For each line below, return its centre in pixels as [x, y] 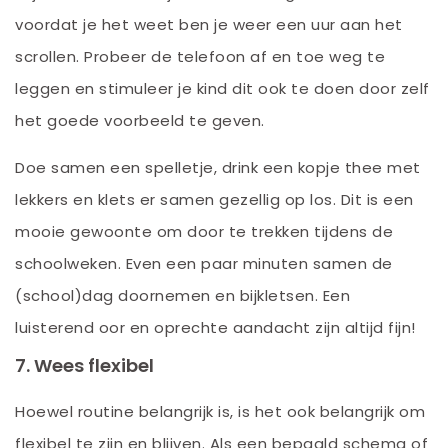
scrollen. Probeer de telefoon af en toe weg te [200, 56]
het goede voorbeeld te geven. [140, 120]
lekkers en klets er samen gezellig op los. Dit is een [214, 199]
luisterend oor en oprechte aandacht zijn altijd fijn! [215, 327]
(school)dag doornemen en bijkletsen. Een [182, 295]
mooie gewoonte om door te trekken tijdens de [204, 231]
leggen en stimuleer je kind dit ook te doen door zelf [222, 88]
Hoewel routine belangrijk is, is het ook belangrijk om [220, 412]
